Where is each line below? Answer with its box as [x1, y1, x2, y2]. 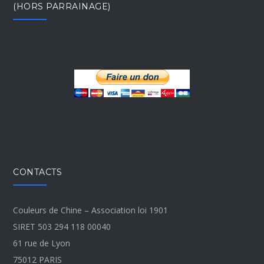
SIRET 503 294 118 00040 [13, 220, 111, 232]
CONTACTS [13, 166, 62, 177]
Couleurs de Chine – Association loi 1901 [13, 204, 169, 216]
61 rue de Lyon [13, 237, 71, 249]
